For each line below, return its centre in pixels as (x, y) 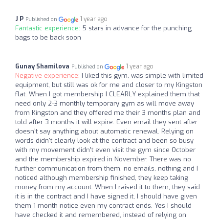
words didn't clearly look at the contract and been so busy (104, 141)
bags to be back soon (48, 38)
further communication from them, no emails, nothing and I (107, 169)
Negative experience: (48, 76)
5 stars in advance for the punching (137, 28)
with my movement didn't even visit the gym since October (105, 150)
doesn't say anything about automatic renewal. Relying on (104, 131)
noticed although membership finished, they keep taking (102, 178)
